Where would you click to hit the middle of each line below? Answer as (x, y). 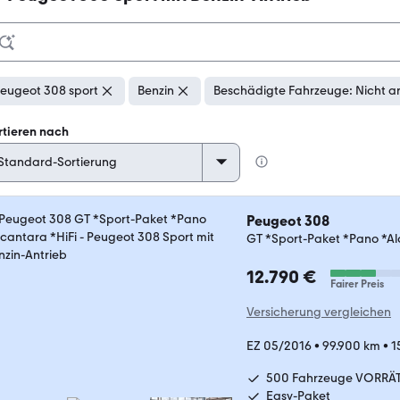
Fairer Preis (357, 284)
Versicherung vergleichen (319, 312)
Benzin (156, 91)
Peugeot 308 (288, 221)
